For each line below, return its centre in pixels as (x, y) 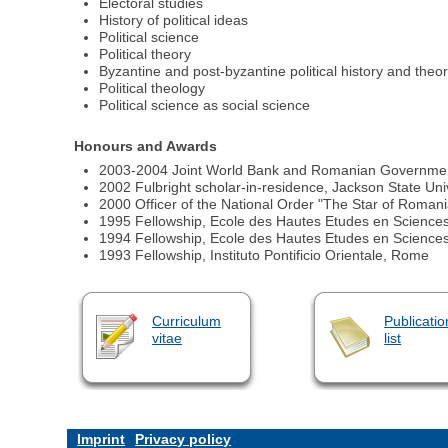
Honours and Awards (146, 146)
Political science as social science (205, 104)
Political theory (145, 53)
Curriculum (186, 321)
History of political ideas (174, 19)
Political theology (152, 87)
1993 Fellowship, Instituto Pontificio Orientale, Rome (264, 255)
